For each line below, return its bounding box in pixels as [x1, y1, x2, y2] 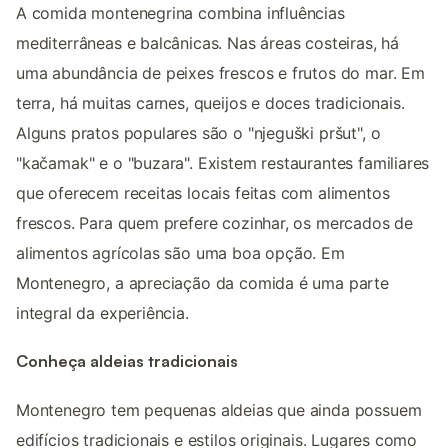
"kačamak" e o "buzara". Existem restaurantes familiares [16, 152, 430, 173]
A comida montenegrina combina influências [16, 2, 345, 23]
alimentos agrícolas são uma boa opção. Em [16, 242, 345, 263]
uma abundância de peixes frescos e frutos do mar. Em [16, 62, 425, 83]
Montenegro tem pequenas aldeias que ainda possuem [16, 399, 422, 420]
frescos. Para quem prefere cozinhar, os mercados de [16, 212, 414, 233]
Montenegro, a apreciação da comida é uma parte [16, 272, 389, 293]
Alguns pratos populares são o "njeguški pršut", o [16, 122, 381, 143]
